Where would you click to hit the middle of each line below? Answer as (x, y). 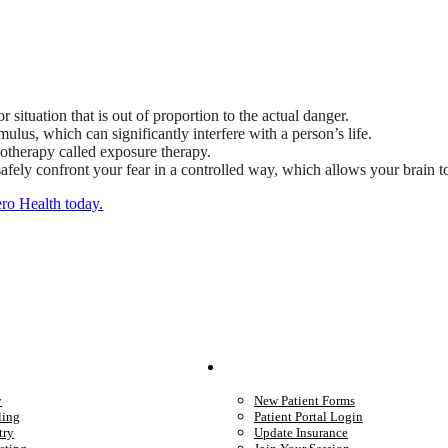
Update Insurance (300, 432)
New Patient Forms (304, 400)
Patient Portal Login (308, 416)
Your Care (288, 368)
